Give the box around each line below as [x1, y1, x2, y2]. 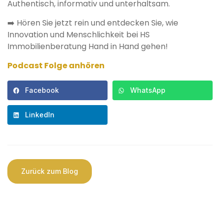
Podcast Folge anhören [7, 60, 105, 72]
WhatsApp [130, 86, 165, 95]
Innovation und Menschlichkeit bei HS [7, 29, 150, 41]
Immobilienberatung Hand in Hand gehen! [7, 41, 168, 53]
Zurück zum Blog [21, 167, 78, 176]
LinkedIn [25, 110, 55, 119]
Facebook [25, 86, 59, 95]
